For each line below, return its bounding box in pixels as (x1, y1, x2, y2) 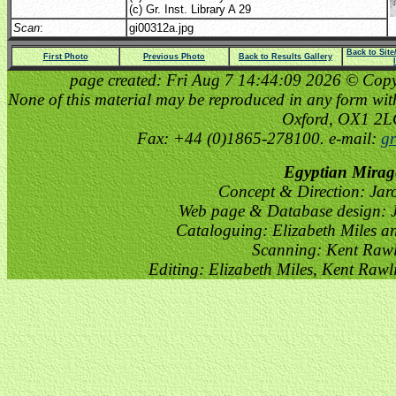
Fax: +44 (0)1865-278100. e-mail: (136, 129, 381, 148)
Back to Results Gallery (239, 52, 332, 61)
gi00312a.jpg (129, 21, 194, 34)
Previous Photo (143, 52, 205, 61)
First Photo (42, 52, 88, 61)
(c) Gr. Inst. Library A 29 (129, 3, 251, 16)
